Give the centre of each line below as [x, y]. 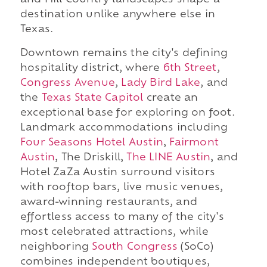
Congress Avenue [67, 83]
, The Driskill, [91, 158]
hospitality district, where [91, 68]
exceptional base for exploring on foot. [127, 113]
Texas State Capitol [92, 98]
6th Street [190, 68]
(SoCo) [196, 247]
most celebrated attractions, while [114, 232]
